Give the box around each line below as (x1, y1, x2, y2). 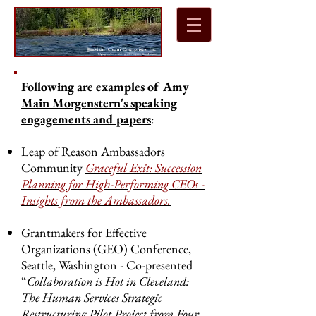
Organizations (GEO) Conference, (21, 241, 191, 257)
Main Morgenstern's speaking (21, 95, 177, 111)
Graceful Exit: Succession (85, 159, 202, 176)
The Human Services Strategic (21, 289, 162, 305)
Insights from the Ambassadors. (21, 192, 171, 208)
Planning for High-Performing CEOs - (21, 176, 205, 192)
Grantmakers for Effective (21, 224, 147, 241)
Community (21, 159, 85, 176)
